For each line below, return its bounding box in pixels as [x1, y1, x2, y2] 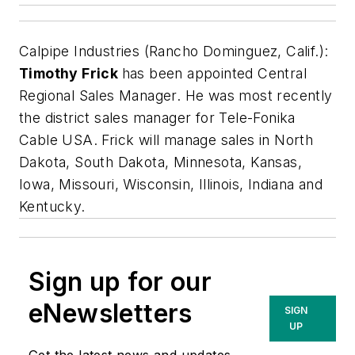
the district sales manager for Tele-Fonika [19, 109, 296, 127]
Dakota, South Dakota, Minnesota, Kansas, [19, 154, 302, 171]
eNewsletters [29, 298, 193, 330]
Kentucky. [19, 198, 86, 216]
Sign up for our [29, 266, 212, 298]
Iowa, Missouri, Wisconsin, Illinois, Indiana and [19, 176, 323, 193]
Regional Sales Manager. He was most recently [19, 87, 333, 105]
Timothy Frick [19, 65, 122, 82]
